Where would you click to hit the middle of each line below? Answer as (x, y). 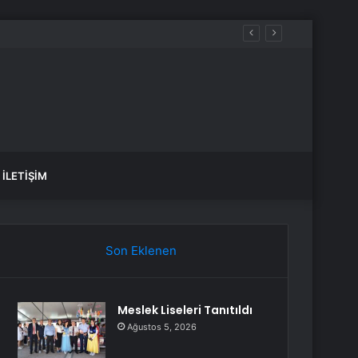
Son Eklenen (141, 251)
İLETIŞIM (25, 176)
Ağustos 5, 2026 (162, 327)
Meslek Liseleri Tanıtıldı (185, 310)
